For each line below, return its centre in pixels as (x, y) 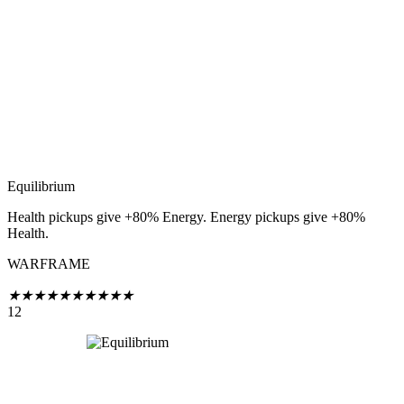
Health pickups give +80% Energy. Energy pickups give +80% (186, 217)
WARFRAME (49, 264)
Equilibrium (41, 187)
